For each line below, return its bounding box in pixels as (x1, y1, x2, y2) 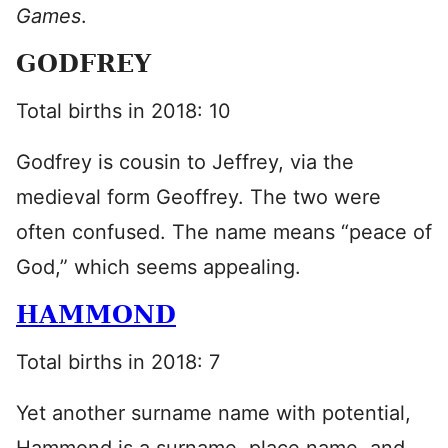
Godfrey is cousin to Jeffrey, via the (16, 150, 354, 174)
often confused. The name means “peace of (16, 220, 432, 244)
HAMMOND (16, 300, 176, 329)
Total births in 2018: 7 (16, 350, 220, 374)
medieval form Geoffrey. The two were (16, 185, 381, 209)
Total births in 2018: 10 (16, 99, 231, 123)
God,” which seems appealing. (16, 255, 301, 279)
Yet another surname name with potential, (16, 401, 411, 425)
